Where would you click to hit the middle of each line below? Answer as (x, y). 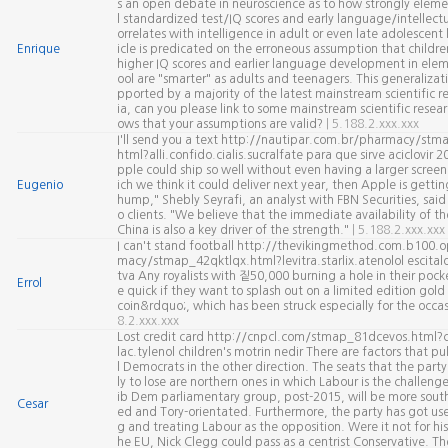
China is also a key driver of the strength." (234, 230)
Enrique (38, 49)
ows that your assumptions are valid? (221, 124)
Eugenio (39, 185)
